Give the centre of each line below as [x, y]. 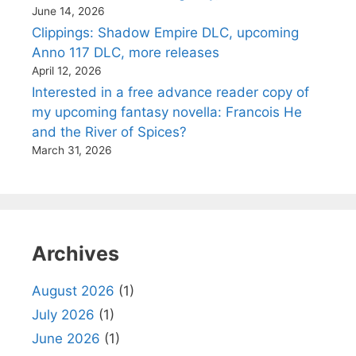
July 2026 [63, 315]
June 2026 [66, 339]
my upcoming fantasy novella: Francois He [167, 112]
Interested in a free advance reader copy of [170, 92]
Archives [75, 253]
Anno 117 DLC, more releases [126, 52]
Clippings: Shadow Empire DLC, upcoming [165, 33]
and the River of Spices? [109, 132]
